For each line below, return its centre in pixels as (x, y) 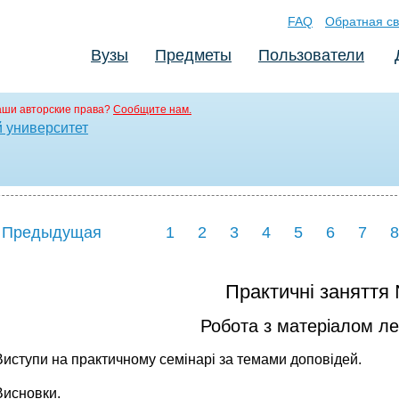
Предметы (193, 55)
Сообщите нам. (152, 110)
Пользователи (311, 55)
